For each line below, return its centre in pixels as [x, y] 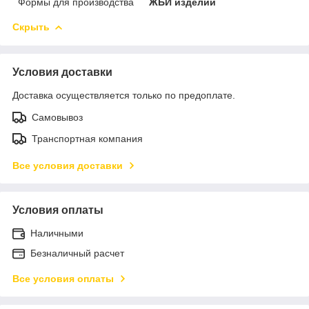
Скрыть [31, 27]
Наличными [57, 233]
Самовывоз [57, 117]
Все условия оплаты [63, 278]
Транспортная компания [87, 138]
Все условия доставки [68, 165]
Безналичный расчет [77, 253]
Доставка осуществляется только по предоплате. [124, 95]
